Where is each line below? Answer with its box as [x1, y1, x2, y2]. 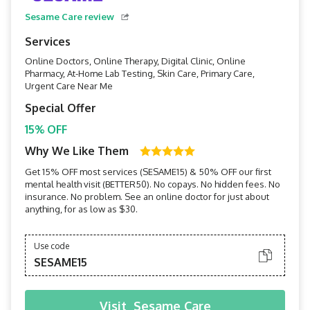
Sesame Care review [25, 11, 114, 22]
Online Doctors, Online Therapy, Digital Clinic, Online [25, 55, 246, 66]
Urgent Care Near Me [25, 80, 113, 91]
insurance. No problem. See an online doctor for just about [25, 191, 269, 202]
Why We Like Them [25, 144, 129, 158]
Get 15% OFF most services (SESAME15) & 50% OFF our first [25, 166, 271, 177]
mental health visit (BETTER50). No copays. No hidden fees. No [25, 179, 280, 190]
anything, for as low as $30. [25, 203, 138, 215]
